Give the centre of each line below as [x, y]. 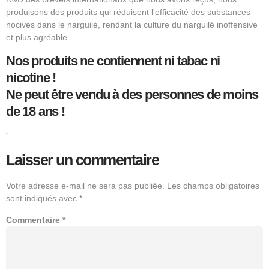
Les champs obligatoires [213, 185]
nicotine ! [31, 77]
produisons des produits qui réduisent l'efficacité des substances [128, 12]
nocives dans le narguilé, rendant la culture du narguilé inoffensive [132, 25]
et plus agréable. [38, 38]
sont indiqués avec [43, 198]
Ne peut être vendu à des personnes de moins [132, 94]
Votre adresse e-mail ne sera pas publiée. [85, 185]
